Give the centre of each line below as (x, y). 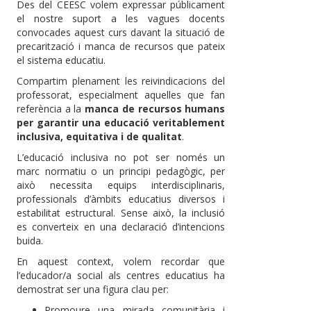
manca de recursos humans (155, 109)
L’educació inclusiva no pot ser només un (121, 158)
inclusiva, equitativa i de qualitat (99, 137)
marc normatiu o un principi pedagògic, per (121, 171)
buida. (30, 241)
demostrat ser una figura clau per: (93, 289)
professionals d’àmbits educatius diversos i (121, 199)
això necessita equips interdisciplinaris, (121, 185)
